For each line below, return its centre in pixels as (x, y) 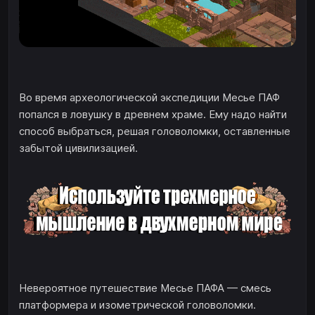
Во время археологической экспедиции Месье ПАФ (149, 98)
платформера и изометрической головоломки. (137, 305)
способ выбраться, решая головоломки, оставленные (155, 131)
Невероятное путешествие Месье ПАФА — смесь (145, 288)
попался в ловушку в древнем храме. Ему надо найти (153, 115)
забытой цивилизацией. (78, 148)
